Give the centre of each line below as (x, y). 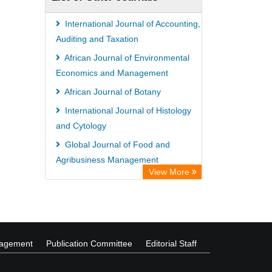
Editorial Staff (171, 243)
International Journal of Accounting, (131, 24)
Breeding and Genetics (100, 194)
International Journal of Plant (119, 178)
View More (170, 172)
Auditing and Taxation (97, 39)
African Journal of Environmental (126, 58)
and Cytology (81, 126)
